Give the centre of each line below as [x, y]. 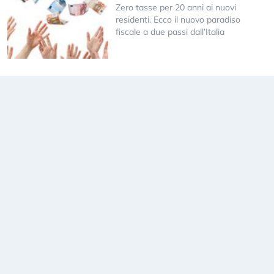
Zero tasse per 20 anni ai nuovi [176, 7]
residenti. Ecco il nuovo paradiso [178, 19]
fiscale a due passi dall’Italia [170, 31]
